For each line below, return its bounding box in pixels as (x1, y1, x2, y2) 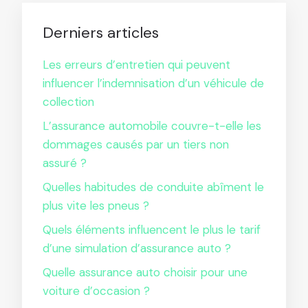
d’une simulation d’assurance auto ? (43, 241, 231, 256)
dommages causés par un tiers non (43, 137, 229, 152)
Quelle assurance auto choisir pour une (43, 265, 247, 280)
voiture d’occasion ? (43, 283, 150, 298)
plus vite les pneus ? (43, 198, 149, 213)
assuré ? (43, 155, 87, 170)
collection (43, 94, 94, 109)
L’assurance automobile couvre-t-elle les (43, 118, 261, 133)
